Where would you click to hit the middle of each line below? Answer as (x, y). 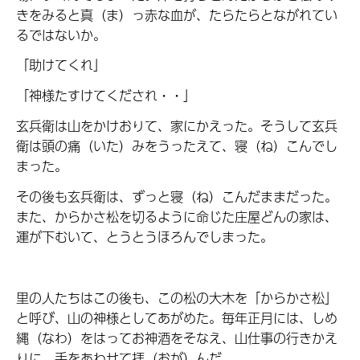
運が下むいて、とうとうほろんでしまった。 (145, 237)
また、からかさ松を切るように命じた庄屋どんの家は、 (177, 217)
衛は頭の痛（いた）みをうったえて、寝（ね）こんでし (177, 146)
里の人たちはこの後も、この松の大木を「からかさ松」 (177, 297)
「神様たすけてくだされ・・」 (106, 96)
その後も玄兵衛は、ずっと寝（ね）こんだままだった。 (177, 197)
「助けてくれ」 (61, 65)
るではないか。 (61, 35)
